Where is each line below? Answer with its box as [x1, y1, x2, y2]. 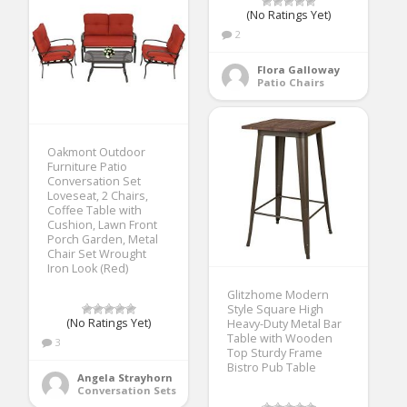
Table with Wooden [227, 330, 333, 346]
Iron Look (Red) [47, 260, 129, 276]
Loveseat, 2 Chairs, [47, 187, 149, 203]
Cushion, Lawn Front [47, 216, 158, 233]
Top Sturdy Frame [227, 344, 323, 361]
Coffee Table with [47, 202, 143, 218]
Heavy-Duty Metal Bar [227, 315, 342, 332]
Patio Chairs [257, 74, 325, 89]
